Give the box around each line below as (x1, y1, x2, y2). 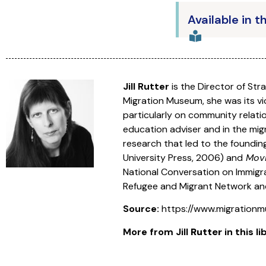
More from (122, 225, 173, 238)
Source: (122, 202, 161, 216)
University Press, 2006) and (122, 151, 243, 164)
